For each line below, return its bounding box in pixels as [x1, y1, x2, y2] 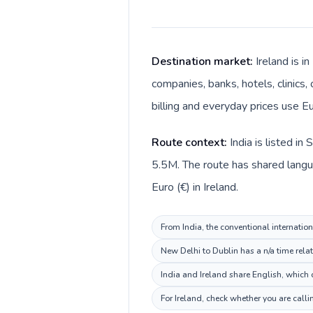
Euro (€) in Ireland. [152, 180, 238, 195]
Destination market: [152, 54, 256, 69]
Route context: [152, 135, 230, 150]
